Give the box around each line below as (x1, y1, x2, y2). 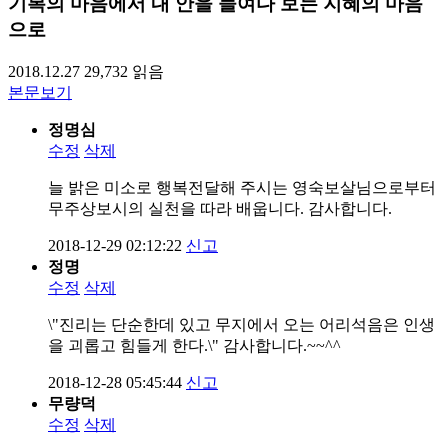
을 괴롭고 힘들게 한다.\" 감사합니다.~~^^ (48, 336, 341, 354)
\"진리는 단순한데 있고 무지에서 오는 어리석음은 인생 (48, 315, 435, 333)
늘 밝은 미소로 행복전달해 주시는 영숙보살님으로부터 (48, 178, 436, 196)
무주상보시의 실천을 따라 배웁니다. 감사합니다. (48, 199, 392, 217)
